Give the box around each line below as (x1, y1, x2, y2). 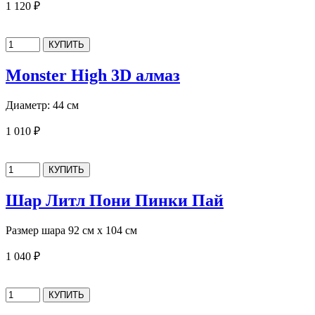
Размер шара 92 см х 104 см (6, 224, 137, 236)
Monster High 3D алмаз (6, 65, 180, 84)
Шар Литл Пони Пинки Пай (6, 191, 224, 210)
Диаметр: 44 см (6, 98, 79, 111)
